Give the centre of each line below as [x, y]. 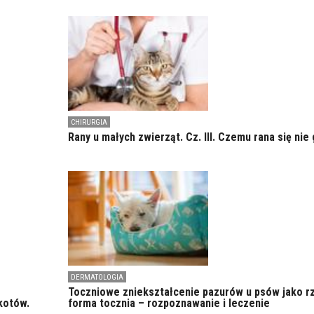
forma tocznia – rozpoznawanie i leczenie [169, 303]
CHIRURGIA [89, 122]
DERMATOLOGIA [97, 278]
